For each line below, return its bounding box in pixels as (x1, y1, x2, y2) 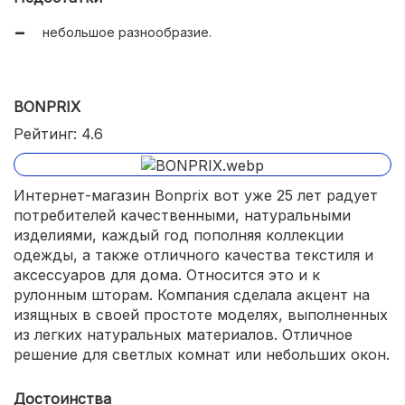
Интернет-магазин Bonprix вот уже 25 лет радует (14, 186, 378, 204)
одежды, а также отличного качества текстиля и (14, 246, 373, 264)
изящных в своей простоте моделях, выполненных (14, 306, 388, 324)
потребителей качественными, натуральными (14, 206, 351, 224)
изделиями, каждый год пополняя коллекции (14, 226, 344, 244)
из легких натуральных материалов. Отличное (14, 325, 353, 344)
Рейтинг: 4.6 (14, 125, 103, 144)
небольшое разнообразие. (42, 24, 212, 41)
